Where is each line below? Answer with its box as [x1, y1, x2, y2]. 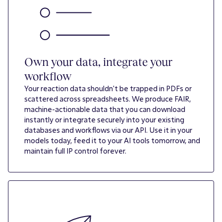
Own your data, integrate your [24, 55, 172, 69]
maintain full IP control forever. [24, 146, 126, 156]
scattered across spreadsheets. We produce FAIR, [24, 94, 191, 104]
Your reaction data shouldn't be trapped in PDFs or [24, 84, 192, 94]
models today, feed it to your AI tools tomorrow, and [24, 136, 200, 146]
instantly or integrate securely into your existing [24, 115, 184, 125]
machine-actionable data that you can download [24, 105, 185, 114]
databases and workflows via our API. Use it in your [24, 125, 192, 135]
